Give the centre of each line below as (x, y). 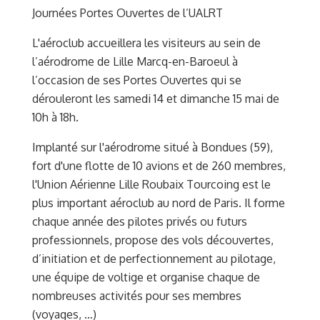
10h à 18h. (55, 117)
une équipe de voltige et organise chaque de (146, 277)
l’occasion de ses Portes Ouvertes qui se (137, 80)
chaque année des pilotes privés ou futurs (140, 221)
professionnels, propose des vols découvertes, (153, 240)
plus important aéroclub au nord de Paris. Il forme (159, 202)
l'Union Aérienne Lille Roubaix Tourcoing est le (151, 184)
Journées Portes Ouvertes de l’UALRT (127, 12)
